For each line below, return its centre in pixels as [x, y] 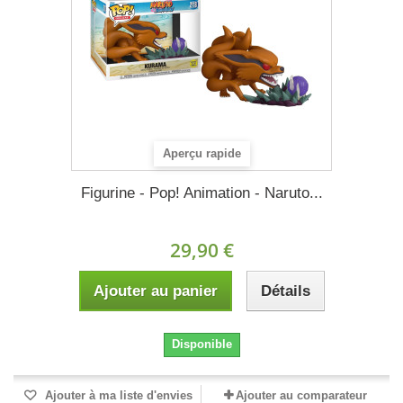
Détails [285, 291]
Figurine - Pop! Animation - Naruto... [201, 193]
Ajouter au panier [155, 291]
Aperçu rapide [202, 154]
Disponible [201, 344]
